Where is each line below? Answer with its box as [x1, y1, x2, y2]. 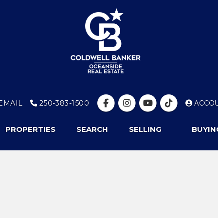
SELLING [129, 125, 162, 134]
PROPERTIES [5, 125, 55, 134]
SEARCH [76, 125, 108, 134]
